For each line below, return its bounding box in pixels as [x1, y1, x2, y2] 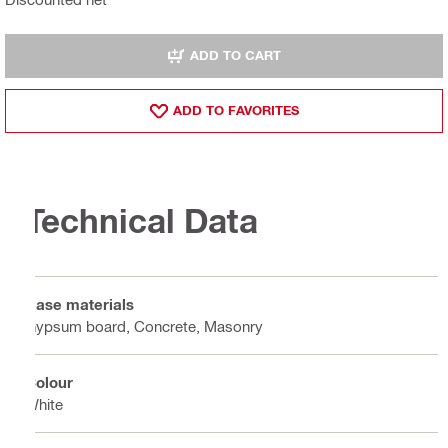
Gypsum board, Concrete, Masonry [25, 317, 263, 336]
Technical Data [25, 200, 258, 240]
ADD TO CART [190, 47, 281, 64]
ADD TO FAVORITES [172, 102, 299, 119]
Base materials [25, 295, 134, 314]
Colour [25, 373, 73, 392]
